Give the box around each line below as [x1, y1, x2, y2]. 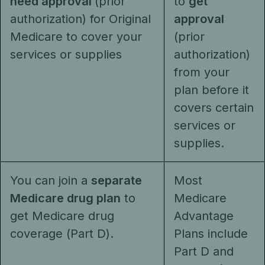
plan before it [174, 83, 249, 97]
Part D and [174, 244, 234, 258]
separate [91, 173, 142, 188]
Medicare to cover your [10, 30, 142, 44]
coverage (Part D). [10, 227, 114, 241]
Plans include [174, 227, 248, 241]
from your [174, 65, 230, 79]
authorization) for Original [10, 12, 151, 26]
